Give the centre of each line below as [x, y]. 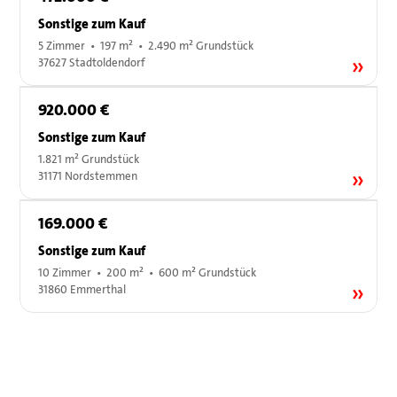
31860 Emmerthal [82, 290]
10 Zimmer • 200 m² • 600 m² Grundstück [148, 273]
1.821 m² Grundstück [89, 160]
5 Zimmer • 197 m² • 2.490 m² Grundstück [146, 47]
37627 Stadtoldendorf [92, 63]
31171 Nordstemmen [88, 177]
